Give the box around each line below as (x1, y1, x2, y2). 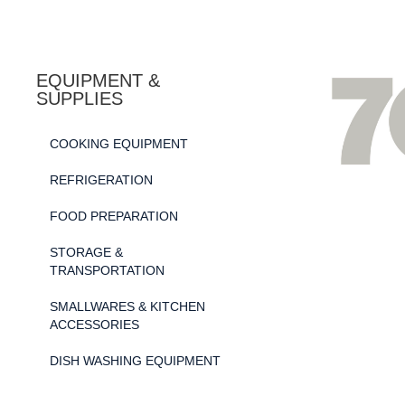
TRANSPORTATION (50, 262, 165, 278)
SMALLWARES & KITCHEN (50, 298, 205, 314)
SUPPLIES (36, 88, 123, 108)
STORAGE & (50, 244, 123, 259)
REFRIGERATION (50, 172, 153, 187)
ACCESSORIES (50, 316, 139, 332)
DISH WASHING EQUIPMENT (50, 353, 221, 368)
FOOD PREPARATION (50, 208, 178, 223)
